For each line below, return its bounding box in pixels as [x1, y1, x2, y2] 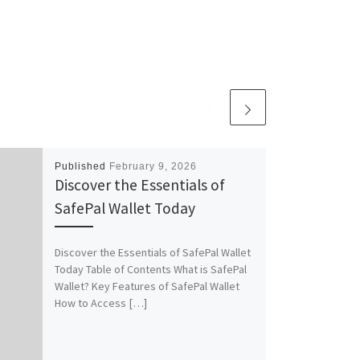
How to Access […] [54, 296, 147, 311]
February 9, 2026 [108, 161, 197, 173]
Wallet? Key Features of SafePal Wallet [54, 279, 239, 294]
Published [54, 161, 109, 173]
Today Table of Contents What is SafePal [54, 262, 247, 277]
